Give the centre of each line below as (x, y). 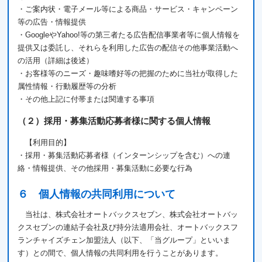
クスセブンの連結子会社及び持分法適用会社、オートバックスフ (128, 227)
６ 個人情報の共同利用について (97, 194)
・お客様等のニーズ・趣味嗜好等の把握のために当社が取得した (128, 73)
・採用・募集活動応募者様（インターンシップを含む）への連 (124, 155)
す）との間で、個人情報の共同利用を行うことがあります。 (120, 253)
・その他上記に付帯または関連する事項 (86, 99)
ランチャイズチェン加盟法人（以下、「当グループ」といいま (124, 240)
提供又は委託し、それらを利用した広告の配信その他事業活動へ (128, 48)
